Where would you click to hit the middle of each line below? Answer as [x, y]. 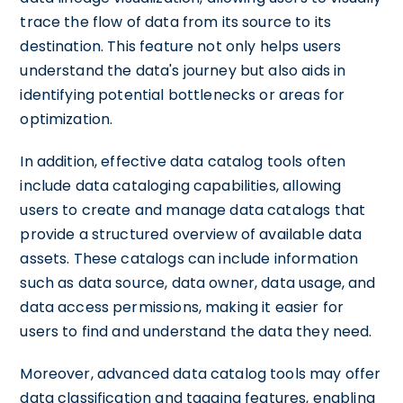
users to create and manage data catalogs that [193, 210]
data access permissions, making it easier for [182, 307]
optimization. [67, 119]
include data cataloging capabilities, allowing [181, 186]
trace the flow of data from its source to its [176, 22]
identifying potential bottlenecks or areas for [183, 95]
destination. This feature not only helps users [181, 46]
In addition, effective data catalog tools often [183, 161]
